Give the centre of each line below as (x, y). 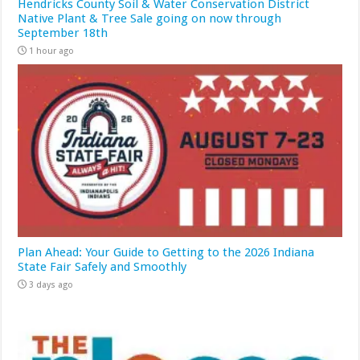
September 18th (63, 33)
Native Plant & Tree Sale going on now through (150, 19)
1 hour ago (52, 51)
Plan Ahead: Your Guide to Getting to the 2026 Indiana (166, 252)
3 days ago (51, 284)
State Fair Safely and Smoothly (102, 266)
